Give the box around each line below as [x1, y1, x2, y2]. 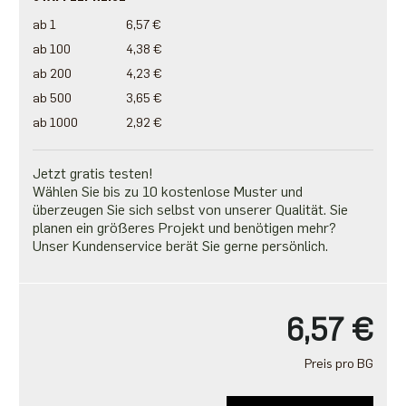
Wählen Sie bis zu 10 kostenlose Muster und [32, 183, 303, 201]
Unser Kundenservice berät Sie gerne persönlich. [32, 237, 328, 256]
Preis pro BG [304, 356, 374, 372]
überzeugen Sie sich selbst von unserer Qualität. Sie [32, 201, 348, 219]
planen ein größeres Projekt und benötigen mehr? [32, 219, 336, 237]
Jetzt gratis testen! [32, 165, 153, 183]
